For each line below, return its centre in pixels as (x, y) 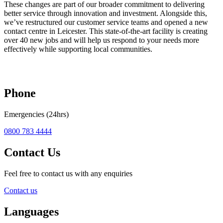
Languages (31, 211)
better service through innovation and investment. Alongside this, (106, 13)
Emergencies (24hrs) (36, 114)
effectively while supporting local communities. (78, 49)
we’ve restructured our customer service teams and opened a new (106, 22)
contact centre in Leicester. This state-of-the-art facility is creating (106, 31)
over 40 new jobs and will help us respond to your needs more (102, 40)
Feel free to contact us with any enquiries (68, 173)
